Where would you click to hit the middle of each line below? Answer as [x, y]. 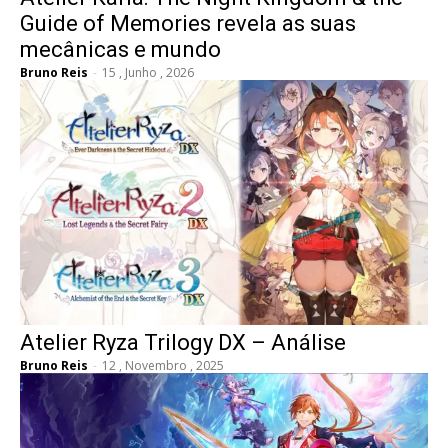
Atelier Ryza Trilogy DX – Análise [183, 342]
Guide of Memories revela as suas [188, 23]
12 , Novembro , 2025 [163, 365]
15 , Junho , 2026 [148, 72]
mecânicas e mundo [120, 49]
